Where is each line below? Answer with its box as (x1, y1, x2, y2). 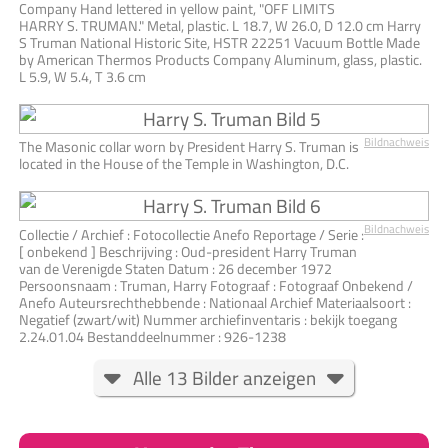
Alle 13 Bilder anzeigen (132, 359, 316, 396)
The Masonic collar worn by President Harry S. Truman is (19, 133, 359, 161)
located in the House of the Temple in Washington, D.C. (19, 150, 349, 178)
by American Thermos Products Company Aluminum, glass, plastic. (19, 46, 422, 74)
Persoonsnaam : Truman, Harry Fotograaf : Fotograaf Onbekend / (19, 271, 413, 299)
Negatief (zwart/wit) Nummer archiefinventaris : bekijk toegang (19, 305, 397, 333)
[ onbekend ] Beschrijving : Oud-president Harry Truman (19, 237, 357, 265)
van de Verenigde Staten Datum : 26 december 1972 (19, 254, 332, 282)
